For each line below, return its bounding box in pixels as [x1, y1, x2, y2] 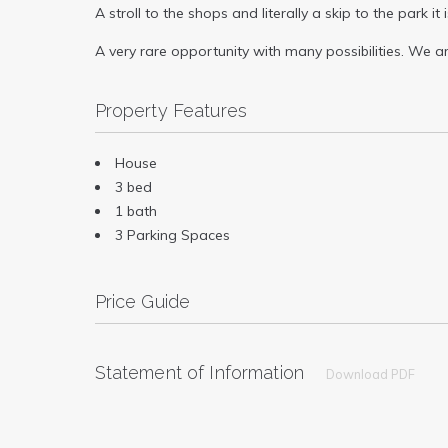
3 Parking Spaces [114, 225, 230, 244]
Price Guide [94, 290, 191, 312]
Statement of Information [94, 361, 305, 383]
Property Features [94, 99, 248, 121]
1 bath [114, 201, 157, 220]
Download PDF [326, 365, 416, 382]
